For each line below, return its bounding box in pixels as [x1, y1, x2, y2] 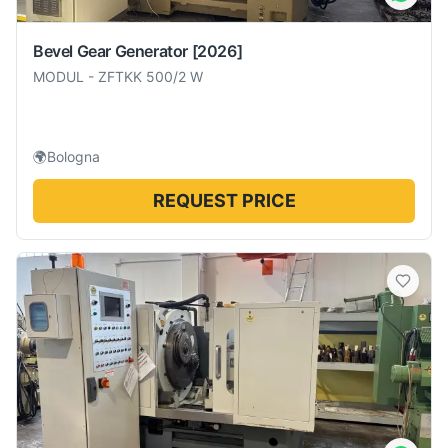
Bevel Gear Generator [33, 40, 188, 61]
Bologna [47, 147, 100, 165]
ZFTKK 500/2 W [98, 67, 203, 85]
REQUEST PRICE [152, 189, 296, 211]
